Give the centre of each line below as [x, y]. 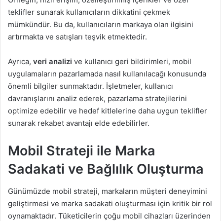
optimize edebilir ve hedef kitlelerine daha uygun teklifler [108, 111]
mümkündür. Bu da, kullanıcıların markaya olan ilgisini [101, 25]
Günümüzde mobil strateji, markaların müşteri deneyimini [108, 191]
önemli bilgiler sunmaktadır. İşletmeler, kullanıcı [91, 86]
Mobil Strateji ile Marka [82, 151]
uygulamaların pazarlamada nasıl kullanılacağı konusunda [107, 74]
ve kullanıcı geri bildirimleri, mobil [132, 62]
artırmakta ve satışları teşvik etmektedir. [77, 37]
